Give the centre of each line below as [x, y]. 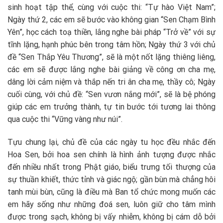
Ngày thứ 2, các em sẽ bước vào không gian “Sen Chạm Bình [111, 20]
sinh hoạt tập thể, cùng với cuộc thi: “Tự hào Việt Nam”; [111, 7]
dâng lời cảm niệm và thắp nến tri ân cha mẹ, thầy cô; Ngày [111, 82]
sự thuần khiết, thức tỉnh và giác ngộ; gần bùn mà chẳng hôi [111, 180]
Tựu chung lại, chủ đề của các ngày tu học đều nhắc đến [111, 142]
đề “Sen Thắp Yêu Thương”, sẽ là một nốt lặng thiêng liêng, [111, 57]
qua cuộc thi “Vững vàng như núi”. [65, 119]
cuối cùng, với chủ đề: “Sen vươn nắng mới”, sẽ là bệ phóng [111, 95]
